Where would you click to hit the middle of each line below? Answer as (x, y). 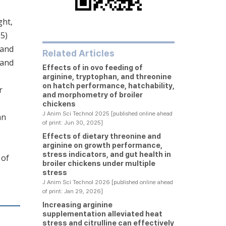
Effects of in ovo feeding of (92, 67)
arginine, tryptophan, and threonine (107, 76)
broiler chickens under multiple (99, 163)
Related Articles (78, 53)
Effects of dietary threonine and (101, 136)
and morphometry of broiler (92, 95)
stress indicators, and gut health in (106, 154)
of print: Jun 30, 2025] (72, 123)
